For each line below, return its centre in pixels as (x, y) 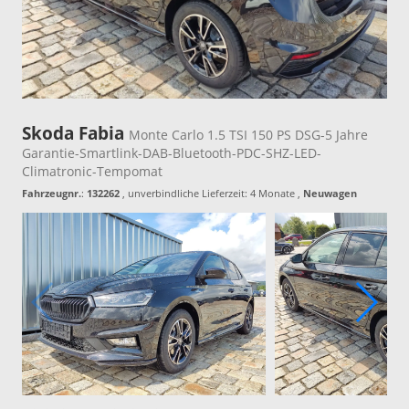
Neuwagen (330, 194)
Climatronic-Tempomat (92, 172)
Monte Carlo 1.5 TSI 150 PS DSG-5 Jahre (248, 135)
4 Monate (273, 194)
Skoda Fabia (75, 134)
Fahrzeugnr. (52, 194)
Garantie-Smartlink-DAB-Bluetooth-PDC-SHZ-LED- (172, 153)
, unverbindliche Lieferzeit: (185, 194)
